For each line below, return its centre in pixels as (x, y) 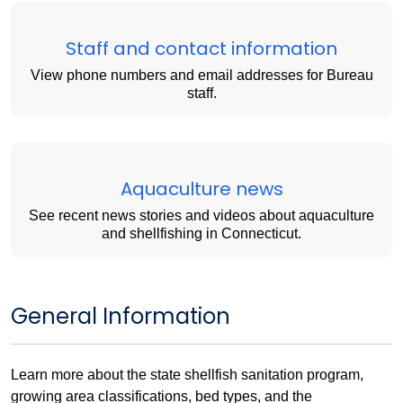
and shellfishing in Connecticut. (201, 234)
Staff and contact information (201, 49)
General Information (121, 317)
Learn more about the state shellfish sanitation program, (187, 375)
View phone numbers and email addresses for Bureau (201, 76)
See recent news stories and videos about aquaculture (201, 216)
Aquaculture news (201, 189)
